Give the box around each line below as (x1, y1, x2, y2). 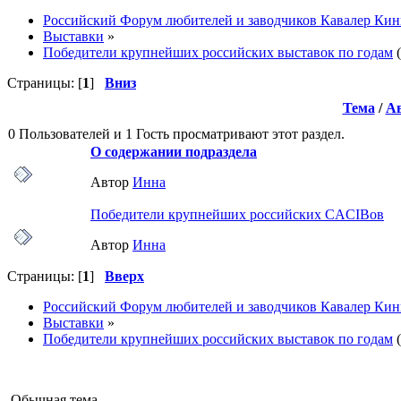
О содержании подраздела (90, 143, 257, 159)
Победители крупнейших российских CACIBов (90, 206, 384, 222)
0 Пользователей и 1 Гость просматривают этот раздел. (8, 125, 345, 141)
